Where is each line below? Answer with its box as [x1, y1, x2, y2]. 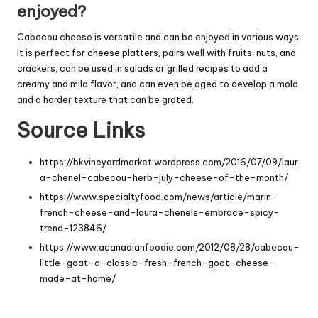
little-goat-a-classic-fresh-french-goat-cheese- [40, 256, 275, 268]
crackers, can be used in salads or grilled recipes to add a [17, 62, 268, 74]
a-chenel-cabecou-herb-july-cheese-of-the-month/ [40, 171, 288, 183]
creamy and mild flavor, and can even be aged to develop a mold [17, 77, 298, 89]
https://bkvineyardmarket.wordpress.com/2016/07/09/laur [40, 155, 298, 168]
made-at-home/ [40, 272, 116, 284]
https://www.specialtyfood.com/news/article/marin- [40, 190, 278, 202]
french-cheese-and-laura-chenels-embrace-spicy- [40, 206, 280, 218]
